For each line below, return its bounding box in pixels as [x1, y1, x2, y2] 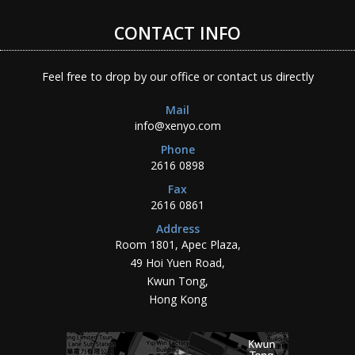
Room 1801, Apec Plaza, [114, 236, 241, 252]
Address [155, 220, 200, 236]
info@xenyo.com [134, 117, 221, 133]
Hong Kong [148, 291, 207, 307]
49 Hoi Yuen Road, [130, 254, 225, 270]
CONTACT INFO [114, 21, 241, 44]
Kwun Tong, [147, 273, 208, 288]
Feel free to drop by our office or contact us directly [41, 69, 314, 85]
